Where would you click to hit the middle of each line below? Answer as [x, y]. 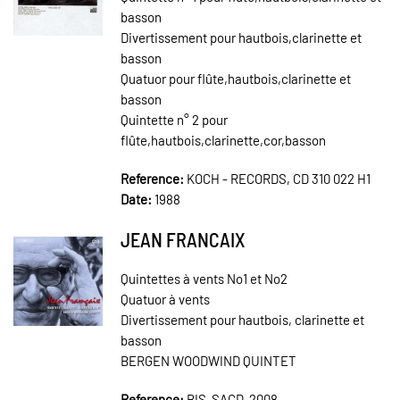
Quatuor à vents [165, 299]
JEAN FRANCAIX [183, 239]
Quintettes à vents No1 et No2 [204, 278]
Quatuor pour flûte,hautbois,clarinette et [236, 78]
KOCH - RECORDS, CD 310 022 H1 [279, 178]
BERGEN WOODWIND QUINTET [208, 360]
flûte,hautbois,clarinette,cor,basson [223, 140]
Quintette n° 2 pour [174, 119]
